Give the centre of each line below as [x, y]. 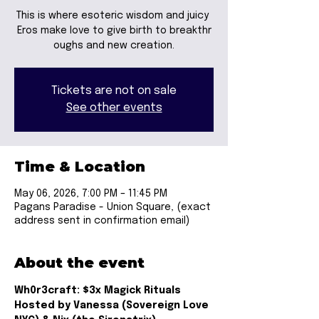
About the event [79, 263]
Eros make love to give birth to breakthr [114, 31]
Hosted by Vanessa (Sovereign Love [113, 305]
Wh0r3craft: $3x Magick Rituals [98, 291]
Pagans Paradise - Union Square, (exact [113, 207]
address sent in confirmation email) [102, 221]
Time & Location [80, 167]
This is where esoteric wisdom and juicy [114, 16]
